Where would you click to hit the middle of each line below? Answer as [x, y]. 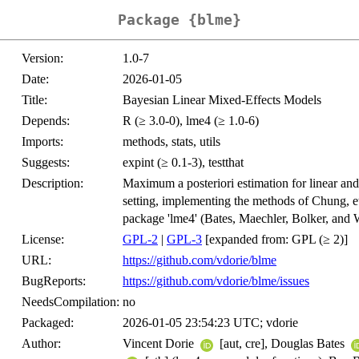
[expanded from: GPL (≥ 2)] [275, 240]
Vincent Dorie [160, 344]
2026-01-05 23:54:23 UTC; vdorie [210, 323]
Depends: [46, 121]
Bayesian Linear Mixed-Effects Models [222, 100]
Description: [52, 184]
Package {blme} [179, 20]
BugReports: [54, 281]
